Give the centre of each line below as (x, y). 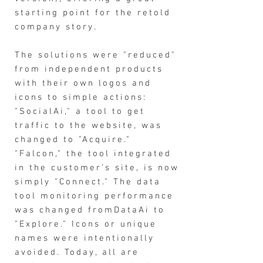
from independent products (89, 69)
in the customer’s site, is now (97, 168)
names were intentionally (85, 238)
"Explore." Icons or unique (86, 224)
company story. (56, 27)
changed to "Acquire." (73, 140)
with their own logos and (83, 83)
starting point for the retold (93, 13)
